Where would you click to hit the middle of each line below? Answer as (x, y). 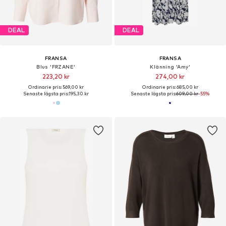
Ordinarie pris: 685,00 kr (170, 87)
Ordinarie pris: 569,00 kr (56, 87)
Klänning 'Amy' (170, 66)
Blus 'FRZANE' (56, 66)
